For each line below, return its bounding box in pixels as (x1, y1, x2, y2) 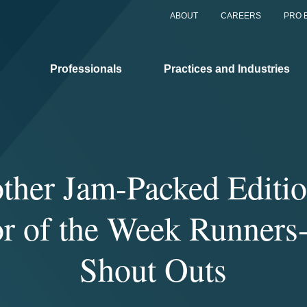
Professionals (50, 62, 122, 75)
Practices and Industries (164, 62, 290, 75)
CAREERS (221, 11, 261, 21)
